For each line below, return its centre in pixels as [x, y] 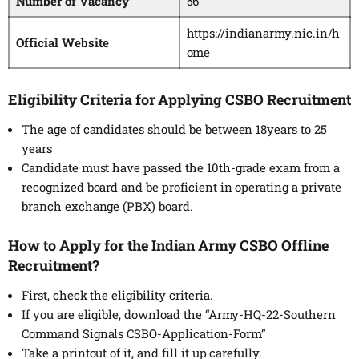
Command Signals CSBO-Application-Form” [144, 334]
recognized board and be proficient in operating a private [182, 186]
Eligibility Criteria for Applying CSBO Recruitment [179, 99]
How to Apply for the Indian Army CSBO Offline [169, 246]
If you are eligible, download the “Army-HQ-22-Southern [179, 315]
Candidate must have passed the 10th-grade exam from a [181, 167]
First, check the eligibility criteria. [117, 295]
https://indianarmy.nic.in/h [263, 33]
